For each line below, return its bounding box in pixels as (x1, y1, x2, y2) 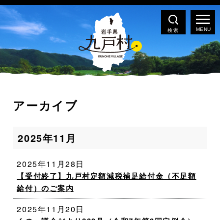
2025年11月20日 (17, 203, 85, 215)
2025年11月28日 (17, 158, 85, 169)
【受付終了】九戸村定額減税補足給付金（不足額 (17, 170, 196, 181)
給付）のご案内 (17, 183, 74, 193)
